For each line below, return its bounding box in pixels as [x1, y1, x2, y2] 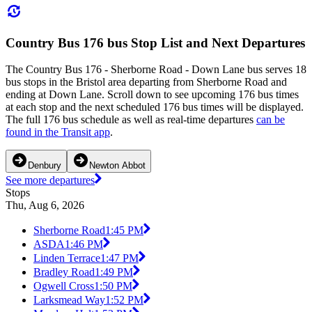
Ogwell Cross [33, 280, 94, 292]
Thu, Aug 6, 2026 [6, 199, 84, 212]
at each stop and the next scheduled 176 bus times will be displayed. [6, 101, 304, 114]
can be [256, 114, 285, 126]
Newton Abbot [89, 160, 146, 171]
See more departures [6, 174, 95, 187]
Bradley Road [33, 266, 95, 279]
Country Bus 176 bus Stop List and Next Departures [6, 35, 305, 50]
